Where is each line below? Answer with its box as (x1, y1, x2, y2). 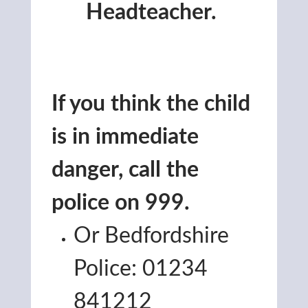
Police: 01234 (74, 258, 208, 280)
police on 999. (52, 192, 190, 214)
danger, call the (52, 159, 199, 181)
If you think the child (52, 93, 250, 115)
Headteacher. (86, 1, 222, 24)
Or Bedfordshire (74, 225, 229, 247)
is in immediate (52, 126, 199, 148)
